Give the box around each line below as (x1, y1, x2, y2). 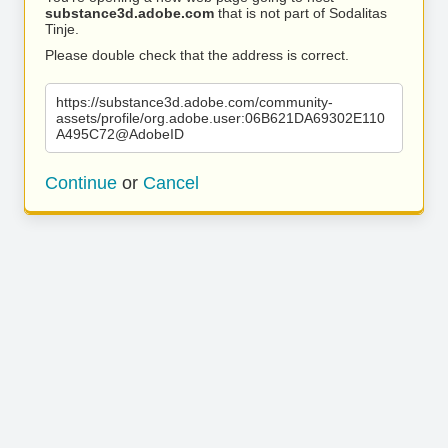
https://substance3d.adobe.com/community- (56, 94, 333, 110)
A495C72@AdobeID (56, 126, 184, 142)
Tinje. (45, 21, 79, 37)
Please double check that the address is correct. (45, 47, 349, 63)
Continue (45, 173, 117, 193)
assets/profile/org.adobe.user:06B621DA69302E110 (56, 110, 385, 126)
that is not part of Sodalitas (214, 5, 387, 21)
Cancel (143, 173, 199, 193)
